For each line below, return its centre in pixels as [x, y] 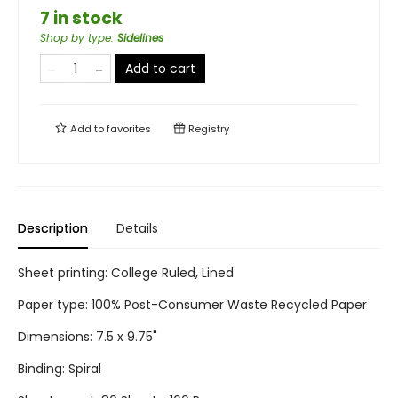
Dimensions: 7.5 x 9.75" [88, 337]
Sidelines [140, 38]
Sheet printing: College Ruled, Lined [126, 273]
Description [53, 229]
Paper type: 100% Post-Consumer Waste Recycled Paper [192, 305]
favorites [129, 129]
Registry [207, 129]
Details [137, 229]
